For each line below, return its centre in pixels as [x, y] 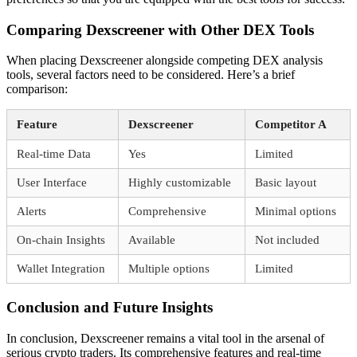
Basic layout [286, 183]
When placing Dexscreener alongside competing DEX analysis [165, 61]
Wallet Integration [61, 269]
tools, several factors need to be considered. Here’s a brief [151, 75]
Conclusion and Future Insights [110, 308]
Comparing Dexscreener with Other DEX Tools [160, 29]
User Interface [52, 183]
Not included [287, 240]
